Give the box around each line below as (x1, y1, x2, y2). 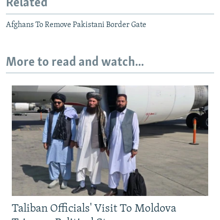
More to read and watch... (6, 55, 144, 69)
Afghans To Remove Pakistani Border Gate (6, 21, 146, 29)
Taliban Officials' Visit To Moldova (12, 203, 176, 215)
